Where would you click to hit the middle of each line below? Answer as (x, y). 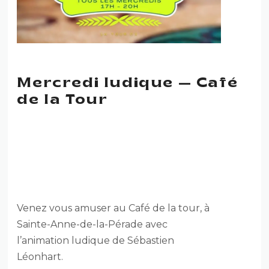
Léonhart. (40, 256)
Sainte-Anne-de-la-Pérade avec (92, 224)
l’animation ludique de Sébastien (96, 240)
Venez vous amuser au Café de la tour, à (113, 208)
